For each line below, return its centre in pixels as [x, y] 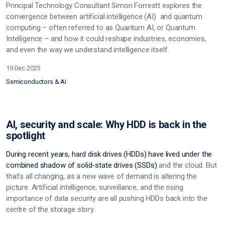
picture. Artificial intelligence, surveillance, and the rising [95, 187]
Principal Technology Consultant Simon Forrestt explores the [104, 6]
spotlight [26, 135]
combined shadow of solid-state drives [71, 165]
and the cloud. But [188, 165]
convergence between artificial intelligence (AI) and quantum [104, 17]
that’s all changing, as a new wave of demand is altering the [102, 176]
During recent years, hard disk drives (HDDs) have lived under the [109, 154]
